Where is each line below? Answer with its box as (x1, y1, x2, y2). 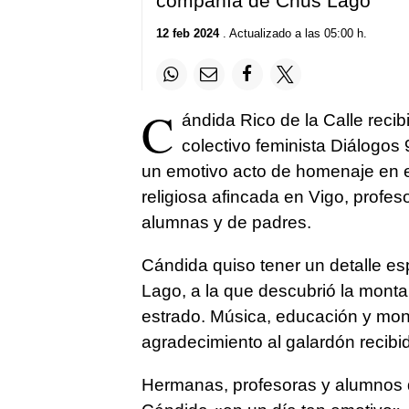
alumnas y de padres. (141, 212, 311, 232)
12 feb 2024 (155, 26, 219, 41)
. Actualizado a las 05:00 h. (218, 26, 367, 41)
